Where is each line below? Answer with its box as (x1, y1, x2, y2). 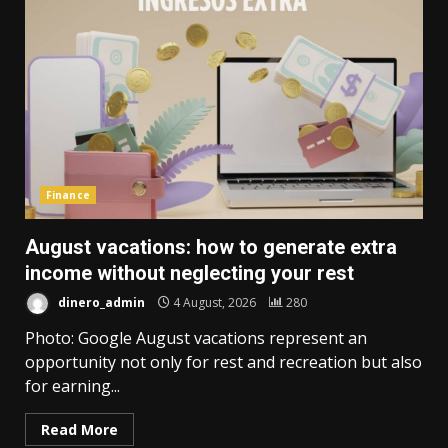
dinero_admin (55, 293, 145, 311)
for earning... (25, 375, 120, 398)
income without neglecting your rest (25, 261, 354, 286)
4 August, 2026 (170, 293, 259, 311)
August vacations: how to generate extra (25, 235, 397, 260)
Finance (46, 188, 90, 203)
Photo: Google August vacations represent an (25, 327, 367, 350)
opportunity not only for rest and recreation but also (25, 351, 422, 374)
